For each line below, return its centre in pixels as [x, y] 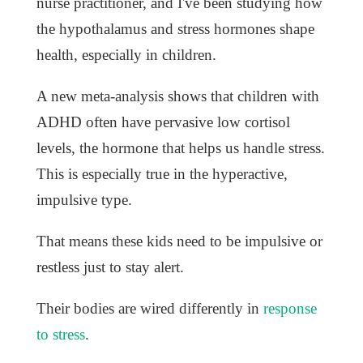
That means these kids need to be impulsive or [179, 241]
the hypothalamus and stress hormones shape [175, 29]
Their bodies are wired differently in [149, 309]
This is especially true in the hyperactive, [162, 174]
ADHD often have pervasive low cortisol [163, 122]
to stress [60, 335]
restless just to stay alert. [110, 267]
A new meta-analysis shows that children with [177, 96]
